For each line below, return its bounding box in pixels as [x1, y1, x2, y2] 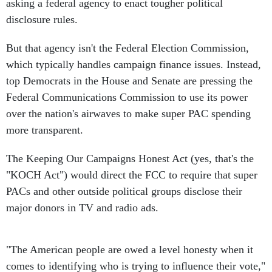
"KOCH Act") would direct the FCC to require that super [6, 169, 257, 181]
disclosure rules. [6, 13, 78, 25]
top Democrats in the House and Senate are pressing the [6, 75, 253, 87]
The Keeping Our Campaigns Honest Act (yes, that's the [6, 152, 254, 165]
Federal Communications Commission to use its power [6, 91, 248, 103]
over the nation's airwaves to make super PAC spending [6, 107, 251, 120]
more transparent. [6, 124, 83, 136]
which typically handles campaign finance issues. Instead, [6, 58, 261, 70]
